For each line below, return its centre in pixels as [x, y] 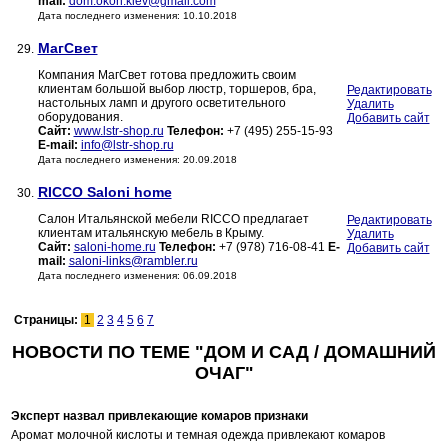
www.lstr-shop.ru [118, 131]
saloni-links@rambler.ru [133, 261]
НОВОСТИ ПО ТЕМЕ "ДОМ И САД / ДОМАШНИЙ [224, 352]
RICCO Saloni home [104, 192]
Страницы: [47, 320]
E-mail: [57, 145]
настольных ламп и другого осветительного [161, 103]
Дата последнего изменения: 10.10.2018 [137, 16]
